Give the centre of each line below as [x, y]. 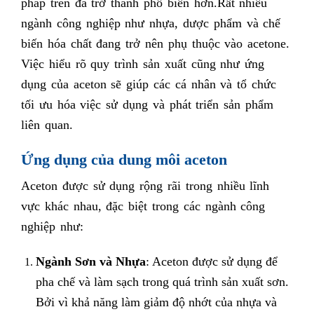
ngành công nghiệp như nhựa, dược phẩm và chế [151, 23]
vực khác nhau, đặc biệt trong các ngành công [143, 206]
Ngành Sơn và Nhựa [90, 261]
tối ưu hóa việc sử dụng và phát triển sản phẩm [147, 104]
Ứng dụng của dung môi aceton [124, 159]
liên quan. [47, 124]
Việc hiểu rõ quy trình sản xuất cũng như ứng [143, 63]
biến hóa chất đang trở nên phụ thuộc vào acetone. [156, 43]
